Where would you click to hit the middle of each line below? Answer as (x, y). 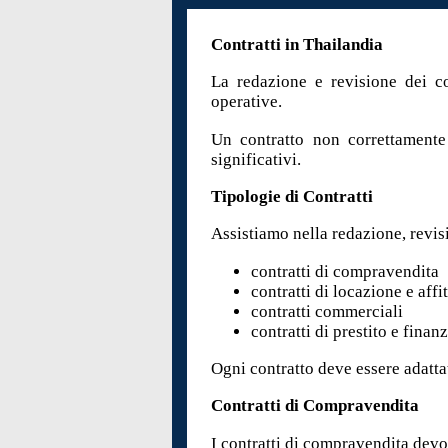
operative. (247, 102)
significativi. (256, 159)
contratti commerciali (327, 311)
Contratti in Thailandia (297, 44)
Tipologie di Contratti (292, 196)
